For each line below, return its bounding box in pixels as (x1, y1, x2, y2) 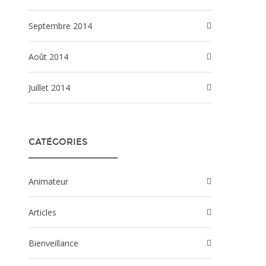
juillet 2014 (31, 82, 70, 93)
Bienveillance (34, 237, 78, 249)
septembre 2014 (33, 20, 92, 31)
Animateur (34, 176, 68, 187)
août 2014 (34, 51, 68, 62)
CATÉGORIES (28, 137, 87, 147)
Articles (34, 207, 56, 218)
